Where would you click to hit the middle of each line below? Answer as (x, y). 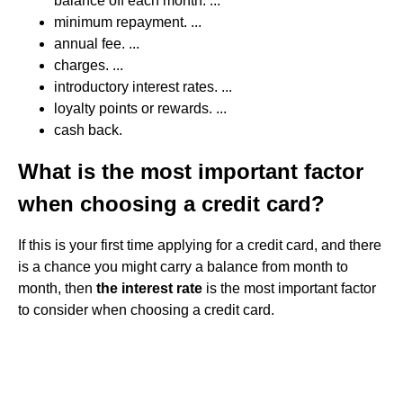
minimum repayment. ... (128, 22)
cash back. (88, 130)
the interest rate (149, 288)
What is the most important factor (191, 171)
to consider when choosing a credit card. (146, 310)
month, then (57, 288)
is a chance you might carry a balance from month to (183, 267)
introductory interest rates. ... (143, 87)
